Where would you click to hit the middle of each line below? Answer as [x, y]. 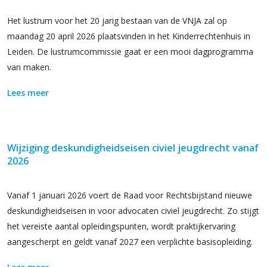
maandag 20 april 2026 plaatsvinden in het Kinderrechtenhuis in [129, 36]
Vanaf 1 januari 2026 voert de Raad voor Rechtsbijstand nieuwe [130, 195]
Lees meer [28, 93]
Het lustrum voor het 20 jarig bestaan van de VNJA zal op [117, 21]
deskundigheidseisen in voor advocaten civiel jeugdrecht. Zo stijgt [133, 211]
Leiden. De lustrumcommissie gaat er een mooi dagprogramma [130, 52]
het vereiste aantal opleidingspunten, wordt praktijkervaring [121, 226]
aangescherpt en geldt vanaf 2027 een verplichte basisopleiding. [130, 242]
